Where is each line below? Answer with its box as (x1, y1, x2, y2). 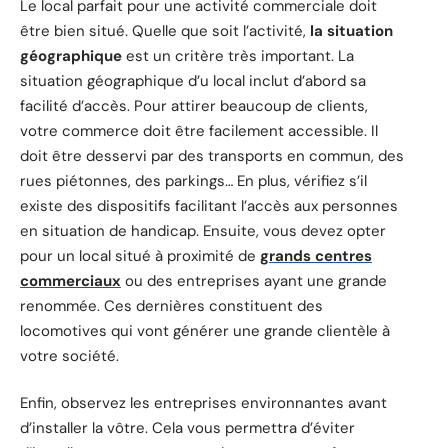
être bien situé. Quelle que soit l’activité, (20, 20, 310, 41)
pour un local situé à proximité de (20, 245, 260, 266)
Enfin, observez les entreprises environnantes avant (20, 393, 387, 414)
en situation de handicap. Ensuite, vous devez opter (20, 220, 386, 241)
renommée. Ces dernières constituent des (20, 295, 323, 316)
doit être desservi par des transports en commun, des (20, 145, 404, 166)
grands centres (260, 245, 372, 266)
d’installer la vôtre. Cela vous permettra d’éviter (20, 418, 355, 439)
